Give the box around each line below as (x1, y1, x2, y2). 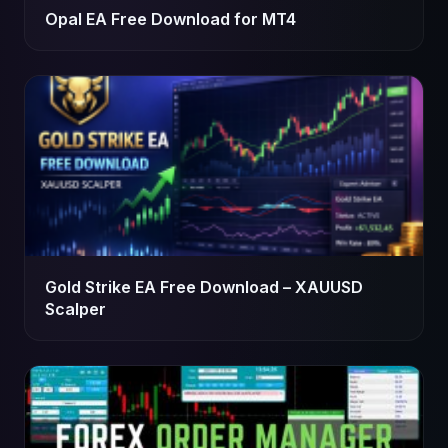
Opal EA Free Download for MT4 (45, 9, 296, 29)
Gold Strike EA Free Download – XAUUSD (45, 277, 363, 297)
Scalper (45, 299, 106, 319)
